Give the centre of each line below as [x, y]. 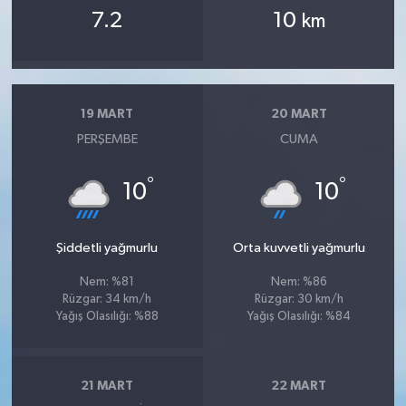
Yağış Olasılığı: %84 [299, 316]
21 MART [107, 386]
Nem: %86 [299, 282]
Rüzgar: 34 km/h [107, 299]
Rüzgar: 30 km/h [299, 299]
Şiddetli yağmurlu [107, 247]
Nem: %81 [107, 282]
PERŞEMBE [107, 139]
